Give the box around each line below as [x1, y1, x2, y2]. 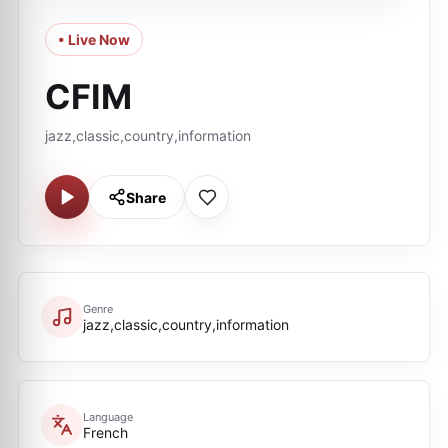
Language [83, 409, 133, 424]
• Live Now [58, 31, 130, 48]
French [83, 423, 128, 441]
